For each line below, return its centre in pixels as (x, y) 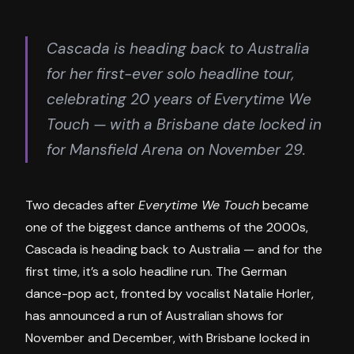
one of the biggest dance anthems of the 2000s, (167, 228)
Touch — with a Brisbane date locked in (184, 125)
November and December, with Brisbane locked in (168, 338)
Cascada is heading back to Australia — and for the (174, 250)
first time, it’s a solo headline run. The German (156, 272)
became (284, 205)
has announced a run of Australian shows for (154, 316)
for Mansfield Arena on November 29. (176, 150)
